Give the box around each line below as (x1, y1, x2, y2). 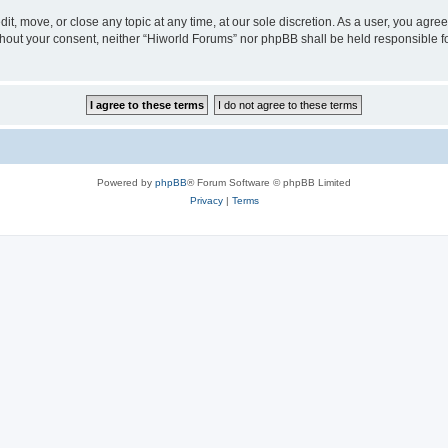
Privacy (189, 195, 223, 206)
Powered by (97, 177, 155, 188)
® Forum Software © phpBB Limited (187, 177, 351, 188)
